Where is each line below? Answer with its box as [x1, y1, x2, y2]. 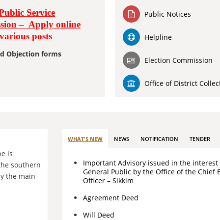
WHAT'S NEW [68, 135, 103, 142]
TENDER [190, 135, 210, 142]
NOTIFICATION [140, 135, 178, 142]
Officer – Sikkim [83, 176, 134, 185]
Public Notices [144, 9, 191, 19]
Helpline [144, 32, 172, 42]
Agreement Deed [83, 193, 138, 202]
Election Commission [144, 55, 213, 65]
